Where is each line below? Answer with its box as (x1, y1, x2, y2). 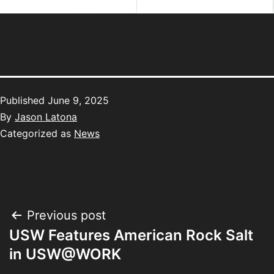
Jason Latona (15, 111, 77, 124)
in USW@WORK (9, 245, 121, 264)
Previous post (27, 208, 106, 223)
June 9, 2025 (48, 94, 109, 107)
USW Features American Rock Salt (9, 226, 253, 245)
